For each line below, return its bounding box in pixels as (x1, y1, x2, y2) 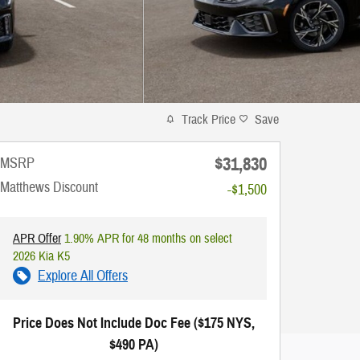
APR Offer (13, 230, 61, 247)
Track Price (182, 111, 235, 128)
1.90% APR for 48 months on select (61, 230, 232, 247)
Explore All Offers (38, 266, 128, 285)
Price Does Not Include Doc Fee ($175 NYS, (12, 313, 255, 332)
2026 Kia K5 (13, 247, 70, 264)
